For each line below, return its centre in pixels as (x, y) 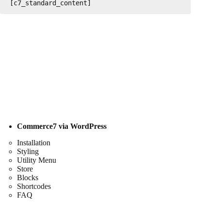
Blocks (28, 178)
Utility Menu (37, 160)
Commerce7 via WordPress (62, 126)
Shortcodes (34, 186)
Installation (34, 143)
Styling (28, 152)
